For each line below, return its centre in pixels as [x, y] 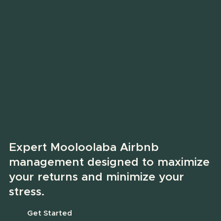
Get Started [49, 214]
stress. [26, 192]
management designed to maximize [109, 163]
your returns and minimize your [96, 178]
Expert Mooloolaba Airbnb [84, 148]
